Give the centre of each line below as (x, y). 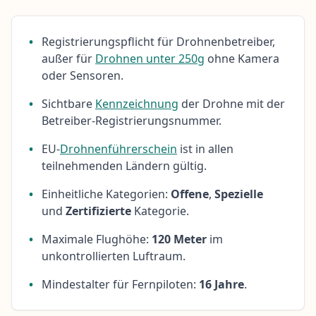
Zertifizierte (98, 211)
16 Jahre (221, 284)
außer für (68, 58)
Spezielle (239, 194)
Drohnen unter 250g (150, 58)
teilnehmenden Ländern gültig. (124, 165)
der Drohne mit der (232, 103)
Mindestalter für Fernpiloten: (120, 284)
